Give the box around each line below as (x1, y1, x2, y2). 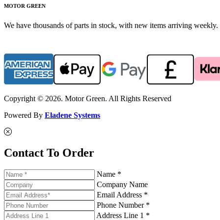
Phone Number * (97, 200, 150, 209)
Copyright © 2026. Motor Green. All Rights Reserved (4, 94, 171, 103)
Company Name (97, 180, 148, 189)
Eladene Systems (45, 110, 100, 119)
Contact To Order (4, 146, 94, 159)
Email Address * (97, 190, 148, 199)
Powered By (4, 110, 45, 119)
